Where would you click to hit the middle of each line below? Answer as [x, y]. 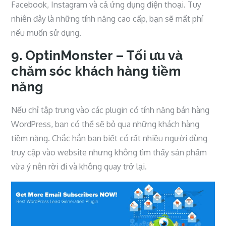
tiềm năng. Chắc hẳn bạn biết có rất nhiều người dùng [109, 138]
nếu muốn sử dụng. [46, 33]
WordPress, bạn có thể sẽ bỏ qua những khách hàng [105, 124]
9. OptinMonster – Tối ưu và [97, 55]
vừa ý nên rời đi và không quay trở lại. [80, 166]
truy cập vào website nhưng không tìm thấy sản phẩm [109, 152]
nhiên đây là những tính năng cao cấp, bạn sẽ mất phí [107, 18]
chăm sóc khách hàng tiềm [96, 71]
